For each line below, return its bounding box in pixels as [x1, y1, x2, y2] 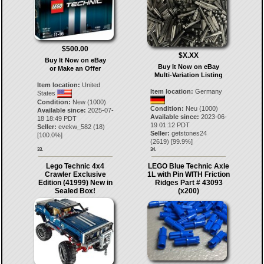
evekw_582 [58, 123, 91, 130]
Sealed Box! [55, 187, 96, 196]
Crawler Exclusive [44, 170, 106, 179]
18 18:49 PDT [37, 114, 77, 122]
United [80, 81, 100, 88]
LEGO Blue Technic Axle [148, 162, 230, 171]
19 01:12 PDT [150, 121, 190, 129]
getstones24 [171, 130, 207, 137]
